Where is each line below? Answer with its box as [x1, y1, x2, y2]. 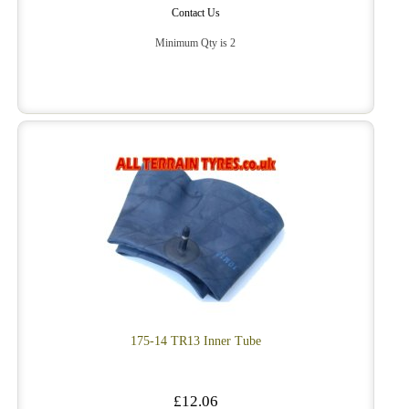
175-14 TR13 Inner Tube [130, 334, 261, 349]
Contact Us [171, 7, 220, 20]
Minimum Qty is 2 [155, 37, 236, 50]
